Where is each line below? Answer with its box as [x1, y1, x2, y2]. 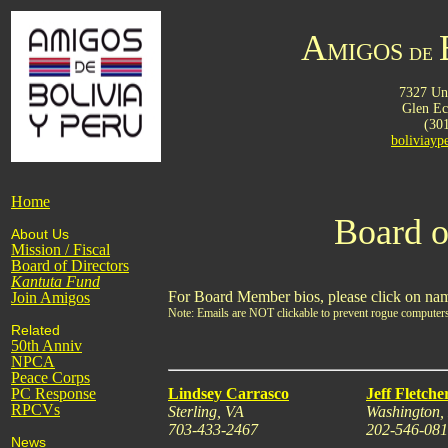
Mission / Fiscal [11, 241, 110, 258]
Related [11, 322, 60, 338]
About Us [11, 226, 69, 242]
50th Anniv [11, 337, 82, 354]
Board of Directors [11, 257, 129, 274]
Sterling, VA [168, 403, 244, 420]
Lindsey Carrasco [168, 385, 289, 402]
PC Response [11, 385, 96, 402]
